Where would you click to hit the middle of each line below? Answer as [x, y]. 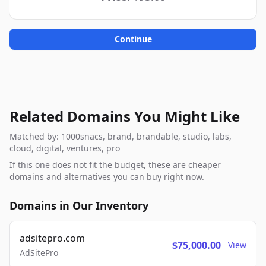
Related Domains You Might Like [125, 116]
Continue [133, 39]
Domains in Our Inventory [79, 205]
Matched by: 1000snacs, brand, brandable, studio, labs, [121, 136]
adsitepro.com [52, 238]
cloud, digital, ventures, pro [65, 148]
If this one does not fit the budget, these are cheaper [115, 165]
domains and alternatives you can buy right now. [107, 177]
